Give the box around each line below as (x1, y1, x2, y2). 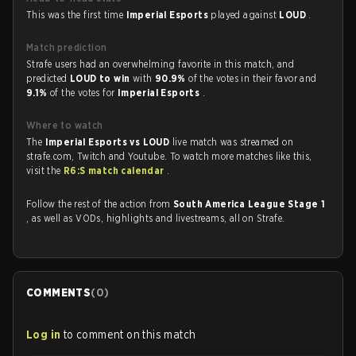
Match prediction (26, 41, 107, 53)
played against (211, 9, 280, 21)
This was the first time (26, 9, 126, 21)
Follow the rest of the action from (26, 198, 173, 210)
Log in (26, 328, 61, 341)
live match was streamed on (172, 136, 294, 148)
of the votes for (50, 87, 118, 99)
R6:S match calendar (64, 164, 168, 176)
